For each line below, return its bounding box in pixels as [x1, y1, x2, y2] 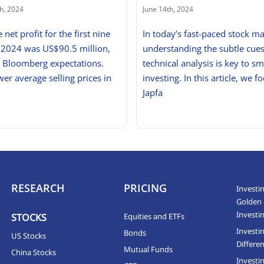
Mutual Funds [123, 243, 173, 255]
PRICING [123, 180, 167, 195]
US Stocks [11, 230, 47, 241]
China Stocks [11, 246, 57, 258]
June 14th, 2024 [142, 4, 193, 15]
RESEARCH [11, 180, 65, 195]
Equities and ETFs [123, 210, 184, 222]
